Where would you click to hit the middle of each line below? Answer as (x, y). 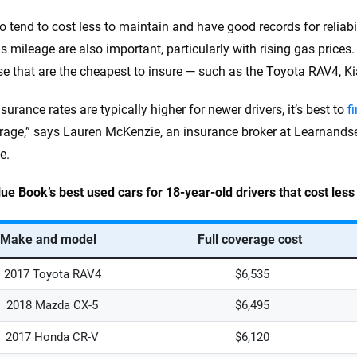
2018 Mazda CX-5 (52, 305)
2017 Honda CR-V (52, 337)
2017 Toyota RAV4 (52, 274)
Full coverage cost (250, 239)
